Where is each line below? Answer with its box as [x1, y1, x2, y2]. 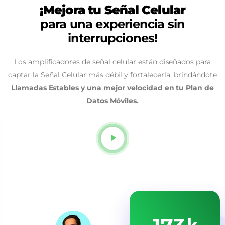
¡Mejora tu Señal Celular [39, 3, 186, 18]
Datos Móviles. [86, 96, 139, 106]
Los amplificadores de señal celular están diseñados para [14, 57, 211, 67]
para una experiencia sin [40, 17, 185, 32]
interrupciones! [67, 31, 158, 46]
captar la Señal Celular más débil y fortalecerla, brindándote [8, 70, 217, 80]
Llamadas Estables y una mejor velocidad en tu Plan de [11, 83, 214, 93]
